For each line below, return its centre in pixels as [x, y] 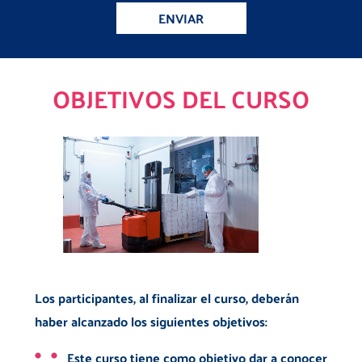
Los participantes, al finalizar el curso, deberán [166, 297]
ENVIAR [181, 18]
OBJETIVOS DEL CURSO [181, 99]
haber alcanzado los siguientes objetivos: [151, 321]
